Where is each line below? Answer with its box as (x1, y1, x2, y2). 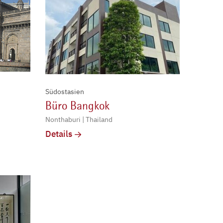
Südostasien (45, 87, 84, 96)
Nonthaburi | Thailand (45, 114, 112, 124)
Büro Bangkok (45, 98, 110, 112)
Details (45, 128, 72, 139)
